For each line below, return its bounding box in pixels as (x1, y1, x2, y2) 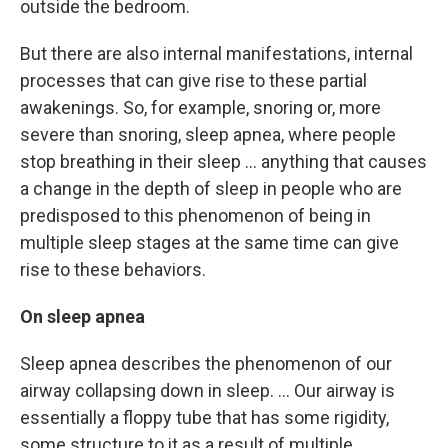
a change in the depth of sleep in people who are (20, 178, 402, 199)
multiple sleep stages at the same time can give (20, 232, 399, 253)
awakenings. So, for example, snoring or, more (20, 97, 381, 118)
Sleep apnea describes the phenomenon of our (20, 353, 392, 374)
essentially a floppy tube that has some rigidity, (20, 407, 389, 428)
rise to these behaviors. (20, 259, 206, 280)
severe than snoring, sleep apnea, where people (20, 124, 396, 145)
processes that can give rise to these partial (20, 70, 367, 91)
